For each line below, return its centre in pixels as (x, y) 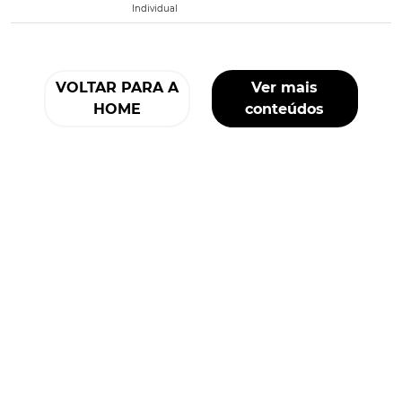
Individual (155, 9)
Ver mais (285, 87)
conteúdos (285, 109)
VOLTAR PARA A (118, 87)
